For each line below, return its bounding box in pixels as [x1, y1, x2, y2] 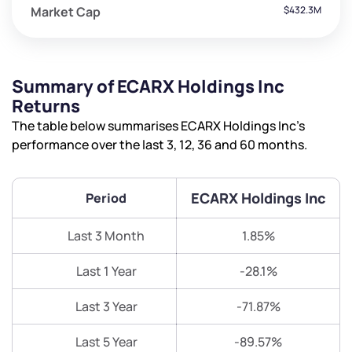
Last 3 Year [75, 298, 137, 316]
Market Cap [31, 3, 101, 21]
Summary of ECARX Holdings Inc [12, 75, 284, 99]
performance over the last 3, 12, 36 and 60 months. [12, 136, 307, 154]
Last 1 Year [75, 262, 137, 280]
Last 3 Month [68, 227, 145, 245]
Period [86, 189, 126, 207]
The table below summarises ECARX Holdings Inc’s [12, 117, 305, 135]
